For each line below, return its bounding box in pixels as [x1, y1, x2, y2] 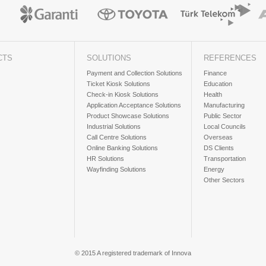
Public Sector [204, 112, 242, 119]
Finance [204, 69, 227, 77]
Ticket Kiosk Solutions [87, 80, 150, 87]
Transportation [204, 155, 246, 162]
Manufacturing [204, 102, 245, 109]
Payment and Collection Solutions [87, 69, 182, 77]
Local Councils [204, 123, 246, 130]
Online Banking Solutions [87, 144, 158, 151]
